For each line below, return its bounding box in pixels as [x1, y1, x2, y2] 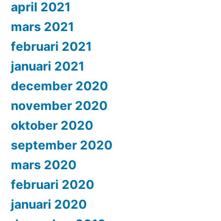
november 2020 [11, 98, 108, 113]
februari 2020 [11, 177, 94, 192]
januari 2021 [11, 59, 84, 74]
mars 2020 [11, 157, 76, 173]
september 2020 [11, 138, 112, 153]
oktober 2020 [11, 118, 93, 133]
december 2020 [11, 78, 108, 94]
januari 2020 [11, 197, 87, 212]
